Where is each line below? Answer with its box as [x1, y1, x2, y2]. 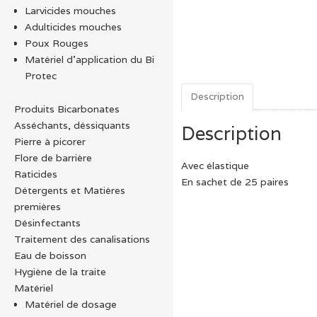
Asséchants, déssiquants [14, 118, 130, 132]
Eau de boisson [14, 248, 86, 262]
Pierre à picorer [14, 134, 86, 148]
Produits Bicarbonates [14, 102, 120, 115]
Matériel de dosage [25, 297, 117, 311]
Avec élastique [181, 158, 249, 172]
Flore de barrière [14, 151, 92, 164]
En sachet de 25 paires [181, 175, 289, 188]
